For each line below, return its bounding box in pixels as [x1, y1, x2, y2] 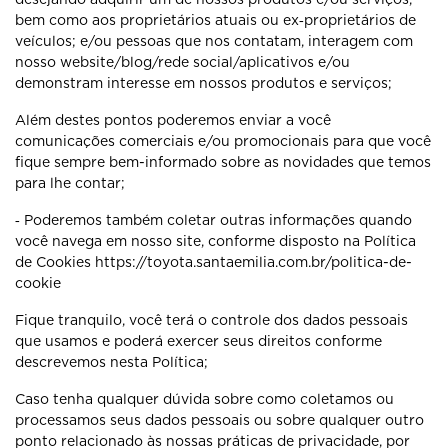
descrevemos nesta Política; [15, 354, 208, 370]
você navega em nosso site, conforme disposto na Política [15, 233, 416, 249]
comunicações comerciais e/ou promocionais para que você [15, 133, 431, 149]
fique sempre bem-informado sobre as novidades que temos [15, 154, 431, 170]
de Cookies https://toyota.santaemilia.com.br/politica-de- [15, 254, 412, 270]
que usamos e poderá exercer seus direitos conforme [15, 333, 382, 349]
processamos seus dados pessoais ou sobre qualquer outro [15, 412, 424, 428]
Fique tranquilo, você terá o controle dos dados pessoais [15, 312, 408, 328]
